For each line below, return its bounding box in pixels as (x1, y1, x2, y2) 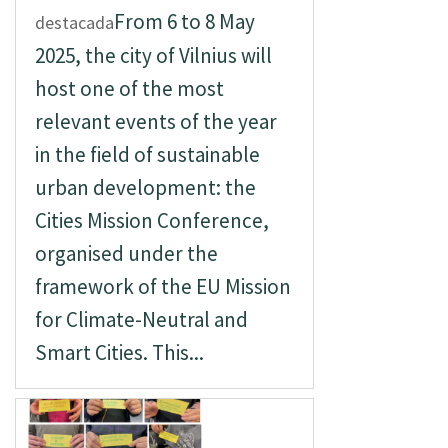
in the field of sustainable (34, 141, 260, 168)
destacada (34, 11, 114, 34)
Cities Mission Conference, (34, 207, 269, 234)
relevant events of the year (34, 108, 277, 135)
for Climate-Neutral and (34, 306, 248, 333)
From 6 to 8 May (113, 8, 255, 35)
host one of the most (34, 75, 224, 102)
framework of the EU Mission (34, 273, 291, 300)
